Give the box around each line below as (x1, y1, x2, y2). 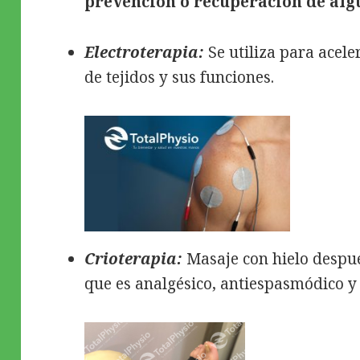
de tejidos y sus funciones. (84, 66, 275, 88)
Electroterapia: (84, 41, 205, 63)
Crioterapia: (84, 247, 183, 269)
